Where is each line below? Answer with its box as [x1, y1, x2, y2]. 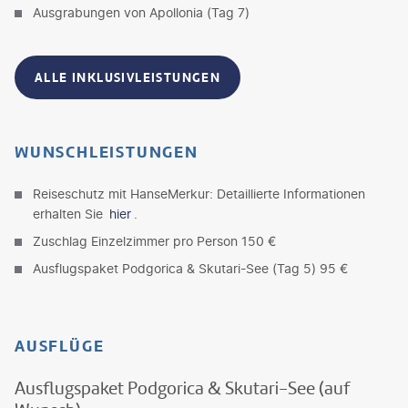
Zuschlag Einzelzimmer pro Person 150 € [33, 232, 276, 249]
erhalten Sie [33, 205, 107, 221]
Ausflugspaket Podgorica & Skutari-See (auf [15, 376, 350, 400]
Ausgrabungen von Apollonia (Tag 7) [33, 4, 250, 20]
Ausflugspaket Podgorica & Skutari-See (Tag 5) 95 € [33, 260, 348, 276]
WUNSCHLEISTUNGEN [15, 140, 199, 163]
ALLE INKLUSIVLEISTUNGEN [35, 68, 221, 86]
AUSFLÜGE [15, 334, 105, 357]
